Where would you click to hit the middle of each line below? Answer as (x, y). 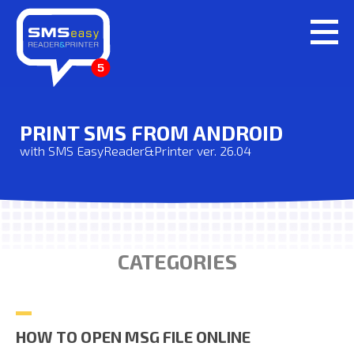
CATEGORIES (177, 261)
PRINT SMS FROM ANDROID (151, 132)
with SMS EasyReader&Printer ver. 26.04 (136, 151)
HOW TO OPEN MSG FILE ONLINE (133, 337)
